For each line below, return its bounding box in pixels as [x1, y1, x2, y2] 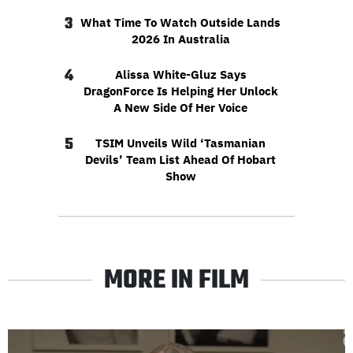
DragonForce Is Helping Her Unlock [83, 83, 278, 98]
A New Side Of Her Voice [113, 99, 247, 115]
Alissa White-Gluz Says [114, 66, 247, 82]
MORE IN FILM [104, 260, 249, 301]
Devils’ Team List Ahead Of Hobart [85, 151, 276, 167]
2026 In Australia [131, 31, 230, 46]
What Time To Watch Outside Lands [80, 14, 281, 30]
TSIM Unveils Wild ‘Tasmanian [95, 135, 266, 150]
